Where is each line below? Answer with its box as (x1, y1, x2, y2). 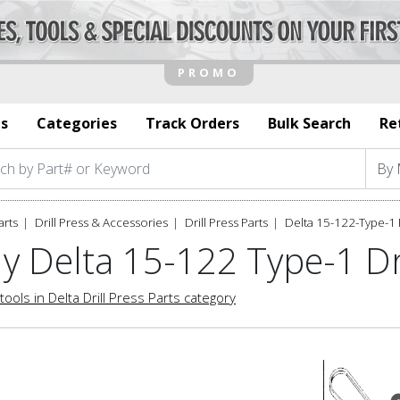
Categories (37, 112, 117, 133)
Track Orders (146, 112, 239, 133)
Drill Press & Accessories (35, 213, 168, 230)
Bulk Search (268, 112, 351, 133)
